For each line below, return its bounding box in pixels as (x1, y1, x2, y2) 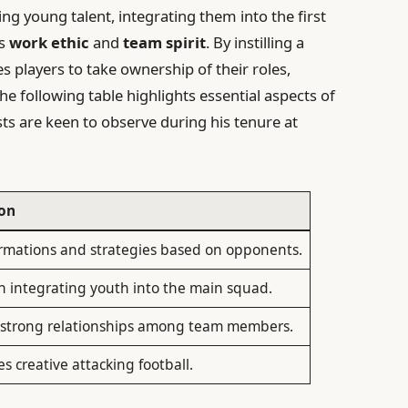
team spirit (123, 31, 207, 53)
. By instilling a (206, 31, 305, 53)
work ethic (9, 31, 90, 53)
